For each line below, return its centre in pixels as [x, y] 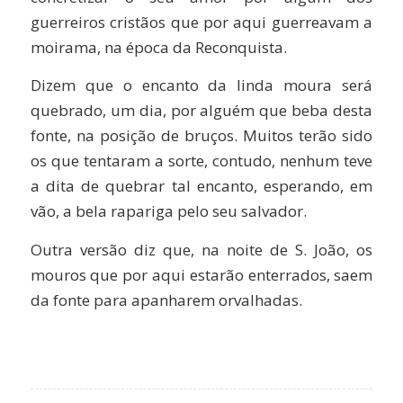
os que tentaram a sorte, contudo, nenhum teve [201, 161]
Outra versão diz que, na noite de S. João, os [201, 249]
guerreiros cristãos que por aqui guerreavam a [201, 22]
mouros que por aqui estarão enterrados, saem [201, 274]
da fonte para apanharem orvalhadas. [166, 300]
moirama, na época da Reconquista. [158, 47]
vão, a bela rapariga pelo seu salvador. [168, 211]
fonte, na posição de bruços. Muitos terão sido [201, 136]
